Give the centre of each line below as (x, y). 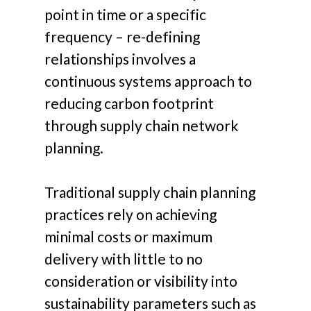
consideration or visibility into (141, 280)
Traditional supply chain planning (150, 192)
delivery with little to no (124, 258)
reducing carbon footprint (129, 103)
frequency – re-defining (123, 37)
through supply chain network (142, 126)
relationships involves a (120, 59)
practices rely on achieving (131, 214)
